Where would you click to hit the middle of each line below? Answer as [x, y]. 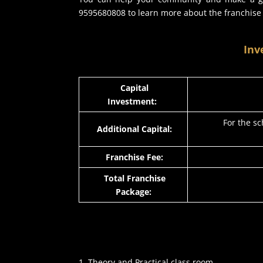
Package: [133, 191]
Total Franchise [133, 178]
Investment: [134, 101]
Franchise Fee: [134, 157]
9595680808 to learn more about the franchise [170, 12]
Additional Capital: [134, 129]
